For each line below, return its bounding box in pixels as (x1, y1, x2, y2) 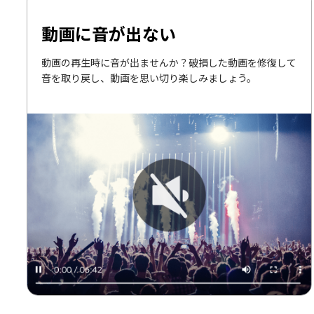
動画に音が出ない (41, 20, 176, 46)
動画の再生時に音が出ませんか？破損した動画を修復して (41, 55, 296, 69)
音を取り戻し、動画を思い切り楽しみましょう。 (41, 70, 257, 85)
